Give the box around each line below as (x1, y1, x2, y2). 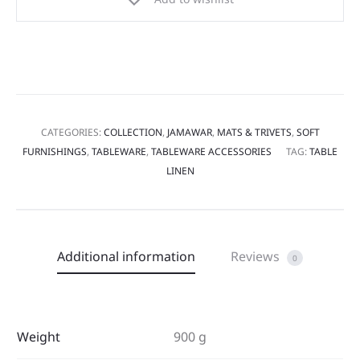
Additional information (57, 247, 195, 265)
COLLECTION (103, 125, 162, 139)
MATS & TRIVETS (216, 125, 292, 139)
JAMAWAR (166, 125, 212, 139)
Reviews (231, 247, 283, 265)
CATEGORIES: (40, 125, 104, 139)
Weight (17, 328, 60, 346)
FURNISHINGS (22, 145, 87, 158)
